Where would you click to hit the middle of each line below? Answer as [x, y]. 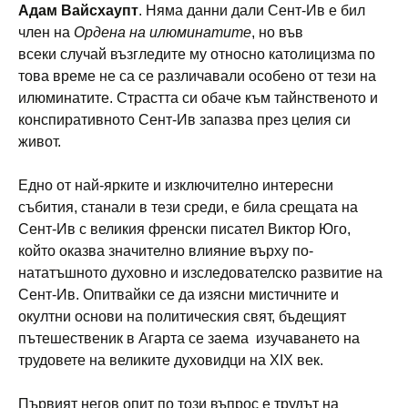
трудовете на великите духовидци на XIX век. [171, 360]
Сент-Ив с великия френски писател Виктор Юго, [184, 229]
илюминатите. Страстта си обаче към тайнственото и [198, 97]
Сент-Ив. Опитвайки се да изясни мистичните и [178, 294]
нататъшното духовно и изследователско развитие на [200, 272]
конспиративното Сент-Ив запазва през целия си [184, 119]
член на [46, 32]
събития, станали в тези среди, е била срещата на [188, 207]
